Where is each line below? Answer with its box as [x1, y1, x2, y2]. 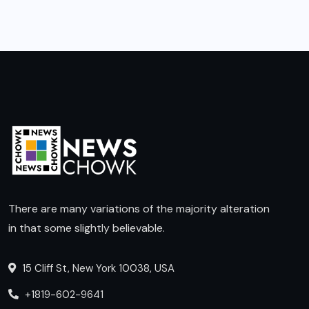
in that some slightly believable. [8, 220, 165, 235]
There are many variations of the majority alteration [8, 201, 270, 216]
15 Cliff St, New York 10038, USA [19, 261, 175, 275]
